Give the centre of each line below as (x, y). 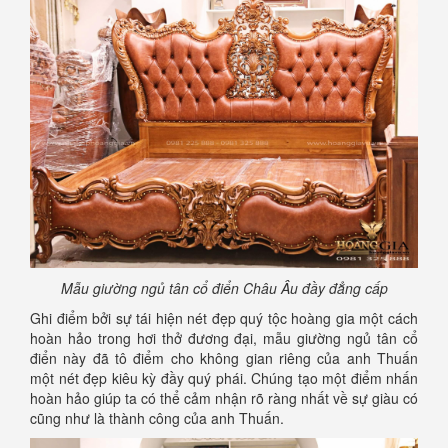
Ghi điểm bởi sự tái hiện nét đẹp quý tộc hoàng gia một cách (224, 318)
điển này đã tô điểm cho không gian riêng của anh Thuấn (224, 358)
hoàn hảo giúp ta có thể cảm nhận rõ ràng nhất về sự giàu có (224, 398)
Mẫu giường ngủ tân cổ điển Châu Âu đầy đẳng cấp (224, 288)
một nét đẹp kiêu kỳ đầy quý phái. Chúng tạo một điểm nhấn (224, 378)
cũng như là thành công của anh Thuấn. (157, 418)
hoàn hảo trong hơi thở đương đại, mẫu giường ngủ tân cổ (224, 338)
